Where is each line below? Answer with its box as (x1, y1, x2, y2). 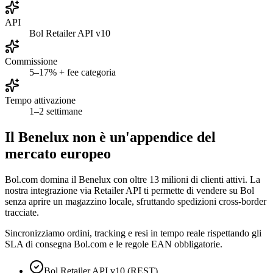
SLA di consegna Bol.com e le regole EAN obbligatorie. (5, 238, 222, 249)
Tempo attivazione (5, 94, 76, 105)
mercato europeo (5, 145, 111, 161)
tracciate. (5, 207, 39, 218)
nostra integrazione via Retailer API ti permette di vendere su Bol (5, 185, 254, 196)
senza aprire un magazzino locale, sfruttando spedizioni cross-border (5, 196, 266, 207)
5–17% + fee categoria (29, 66, 116, 77)
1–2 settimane (29, 105, 82, 116)
